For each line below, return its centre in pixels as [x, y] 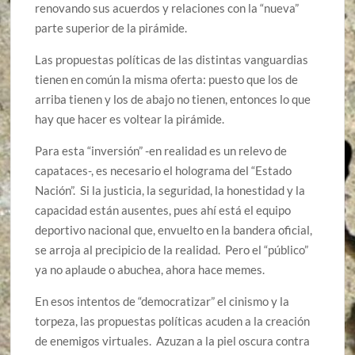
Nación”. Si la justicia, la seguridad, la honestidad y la [170, 191]
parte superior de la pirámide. [111, 28]
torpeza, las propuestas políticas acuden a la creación [173, 321]
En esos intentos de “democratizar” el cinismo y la [162, 302]
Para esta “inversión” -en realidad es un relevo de [161, 151]
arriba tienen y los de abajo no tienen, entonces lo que [173, 99]
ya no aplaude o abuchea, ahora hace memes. [150, 270]
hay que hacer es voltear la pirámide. [130, 119]
